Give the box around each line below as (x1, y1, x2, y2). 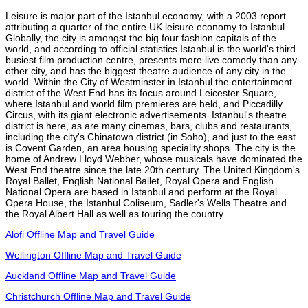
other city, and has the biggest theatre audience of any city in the (5, 65, 286, 76)
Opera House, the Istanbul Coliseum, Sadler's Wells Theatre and (5, 197, 287, 208)
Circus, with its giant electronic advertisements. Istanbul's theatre (5, 109, 287, 120)
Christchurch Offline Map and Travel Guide (5, 290, 191, 302)
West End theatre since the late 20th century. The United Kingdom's (5, 164, 300, 175)
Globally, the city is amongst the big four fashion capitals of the (5, 32, 276, 43)
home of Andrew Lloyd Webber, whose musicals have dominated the (5, 153, 302, 164)
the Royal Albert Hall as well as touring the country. (5, 208, 225, 219)
